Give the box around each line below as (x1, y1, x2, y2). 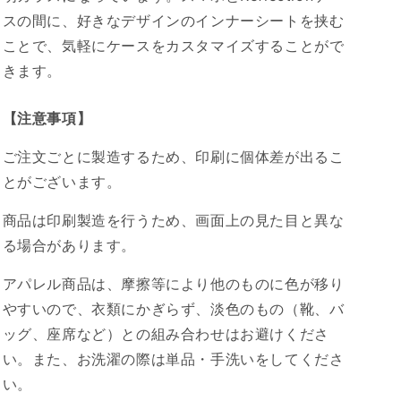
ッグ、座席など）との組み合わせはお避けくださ (2, 325, 329, 344)
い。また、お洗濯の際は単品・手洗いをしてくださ (2, 350, 345, 369)
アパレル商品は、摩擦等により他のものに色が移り (2, 275, 345, 294)
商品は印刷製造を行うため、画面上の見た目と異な (2, 211, 345, 230)
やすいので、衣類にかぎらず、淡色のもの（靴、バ (2, 300, 345, 319)
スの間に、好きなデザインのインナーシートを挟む (2, 12, 345, 30)
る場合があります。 (2, 236, 136, 255)
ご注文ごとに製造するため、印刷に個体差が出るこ (2, 148, 345, 166)
